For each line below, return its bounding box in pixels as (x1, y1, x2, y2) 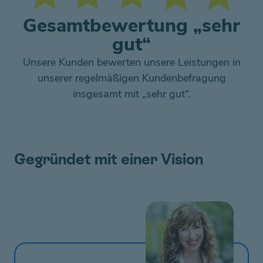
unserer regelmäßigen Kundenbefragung (37, 70, 226, 85)
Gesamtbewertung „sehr (23, 12, 240, 38)
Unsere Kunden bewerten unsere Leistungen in (22, 55, 241, 69)
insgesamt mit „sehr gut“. (72, 86, 191, 101)
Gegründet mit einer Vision (14, 150, 203, 168)
